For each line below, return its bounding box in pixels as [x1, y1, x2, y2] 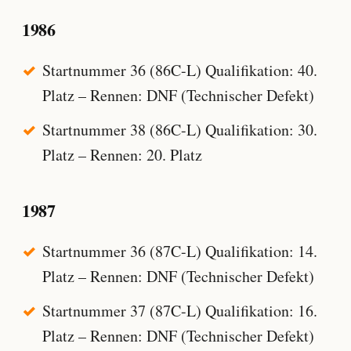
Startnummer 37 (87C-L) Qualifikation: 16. [42, 300, 317, 322]
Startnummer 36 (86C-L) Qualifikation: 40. [42, 59, 317, 81]
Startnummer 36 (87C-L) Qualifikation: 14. [42, 240, 317, 262]
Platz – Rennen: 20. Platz [42, 144, 202, 166]
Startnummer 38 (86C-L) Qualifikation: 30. [42, 119, 317, 141]
